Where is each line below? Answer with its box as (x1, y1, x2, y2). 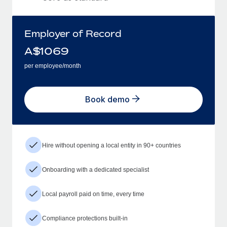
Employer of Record (24, 27, 122, 39)
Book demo (85, 94, 130, 105)
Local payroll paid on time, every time (42, 190, 144, 198)
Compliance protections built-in (42, 214, 128, 222)
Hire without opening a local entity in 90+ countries (42, 141, 181, 149)
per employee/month (24, 62, 81, 69)
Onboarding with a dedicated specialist (42, 166, 149, 173)
